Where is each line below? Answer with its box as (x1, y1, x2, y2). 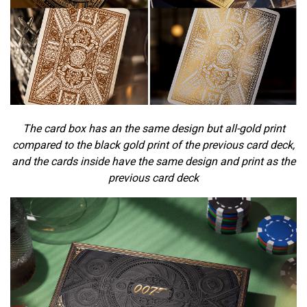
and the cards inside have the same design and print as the (12, 155, 295, 169)
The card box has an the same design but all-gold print (22, 122, 285, 136)
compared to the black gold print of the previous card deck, (12, 138, 295, 152)
